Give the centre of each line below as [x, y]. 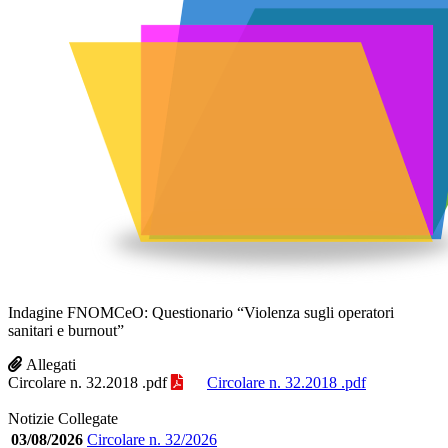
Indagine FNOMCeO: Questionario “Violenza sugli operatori [201, 312]
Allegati [51, 364]
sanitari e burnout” [66, 330]
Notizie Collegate [63, 418]
